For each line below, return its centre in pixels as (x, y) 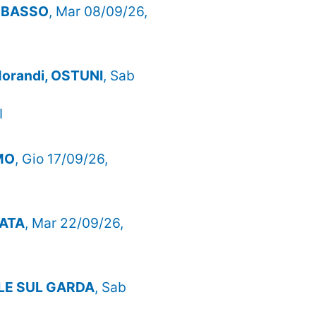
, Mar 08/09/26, (98, 11)
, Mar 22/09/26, (74, 223)
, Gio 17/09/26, (61, 158)
